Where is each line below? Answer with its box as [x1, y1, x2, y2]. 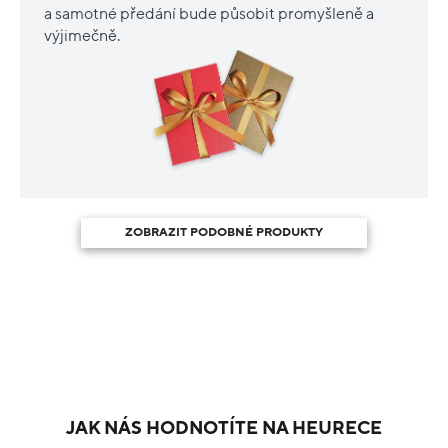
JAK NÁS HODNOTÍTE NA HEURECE [66, 418, 382, 438]
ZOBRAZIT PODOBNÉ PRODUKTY [125, 226, 323, 240]
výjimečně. [44, 26, 120, 45]
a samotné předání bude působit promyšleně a [44, 4, 374, 23]
